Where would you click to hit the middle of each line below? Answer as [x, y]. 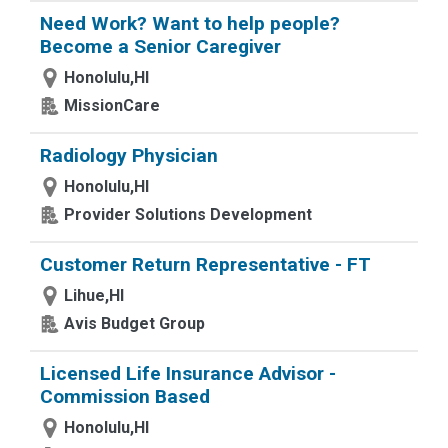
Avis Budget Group [134, 323]
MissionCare [112, 105]
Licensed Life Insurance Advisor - [188, 373]
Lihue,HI [94, 295]
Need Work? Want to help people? [190, 23]
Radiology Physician [129, 155]
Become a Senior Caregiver [160, 46]
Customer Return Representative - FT [205, 264]
